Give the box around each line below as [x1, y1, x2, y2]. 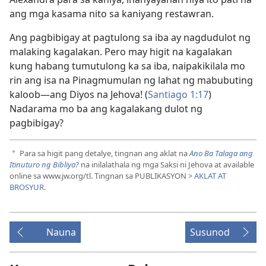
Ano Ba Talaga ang [189, 148, 253, 159]
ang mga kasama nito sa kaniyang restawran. [9, 7, 214, 20]
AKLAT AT [194, 170, 226, 182]
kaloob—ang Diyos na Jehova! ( [9, 87, 148, 101]
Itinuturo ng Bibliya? [9, 159, 79, 170]
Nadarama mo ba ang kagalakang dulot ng [9, 102, 202, 115]
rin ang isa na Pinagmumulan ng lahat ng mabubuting [9, 73, 253, 87]
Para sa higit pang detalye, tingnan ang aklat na [18, 148, 189, 159]
